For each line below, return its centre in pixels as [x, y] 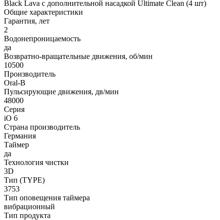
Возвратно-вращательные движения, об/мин [78, 56]
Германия [20, 136]
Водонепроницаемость [42, 39]
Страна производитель [42, 127]
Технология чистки [36, 163]
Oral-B [15, 83]
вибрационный [29, 207]
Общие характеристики [43, 12]
